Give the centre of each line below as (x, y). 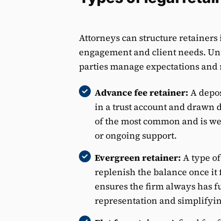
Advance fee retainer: (142, 92)
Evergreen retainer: (138, 157)
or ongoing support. (136, 135)
